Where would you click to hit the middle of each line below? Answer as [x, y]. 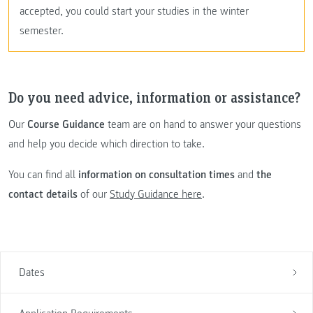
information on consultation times [156, 175]
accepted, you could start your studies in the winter [134, 12]
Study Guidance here [156, 194]
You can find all [43, 175]
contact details [43, 194]
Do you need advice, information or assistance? [154, 97]
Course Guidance [66, 124]
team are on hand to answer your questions [203, 124]
